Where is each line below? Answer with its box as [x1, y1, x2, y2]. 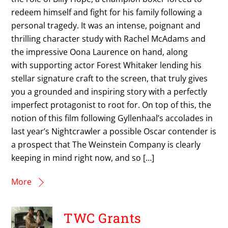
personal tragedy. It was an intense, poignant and [11, 19, 201, 31]
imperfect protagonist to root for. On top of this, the [11, 99, 212, 110]
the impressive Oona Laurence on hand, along [11, 46, 188, 58]
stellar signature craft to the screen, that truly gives [11, 72, 208, 84]
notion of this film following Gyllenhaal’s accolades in [11, 112, 213, 124]
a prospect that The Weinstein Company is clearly [11, 138, 201, 150]
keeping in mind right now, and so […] [11, 152, 155, 163]
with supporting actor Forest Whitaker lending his [11, 59, 202, 71]
